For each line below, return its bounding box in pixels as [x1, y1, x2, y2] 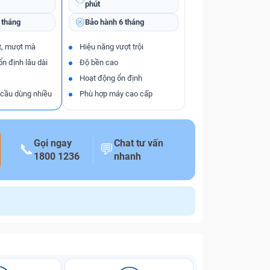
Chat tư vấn [114, 137, 164, 149]
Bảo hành [84, 17, 117, 27]
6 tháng [118, 17, 144, 27]
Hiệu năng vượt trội [79, 42, 143, 51]
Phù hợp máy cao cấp [79, 89, 152, 98]
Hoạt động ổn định [79, 74, 142, 83]
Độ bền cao [79, 58, 118, 67]
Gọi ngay [34, 137, 72, 149]
